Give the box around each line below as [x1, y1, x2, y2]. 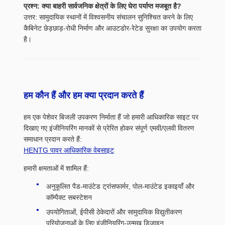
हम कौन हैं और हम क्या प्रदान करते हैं [24, 90, 144, 100]
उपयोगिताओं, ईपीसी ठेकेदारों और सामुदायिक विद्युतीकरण [46, 208, 182, 216]
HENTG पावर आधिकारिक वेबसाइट [24, 146, 114, 154]
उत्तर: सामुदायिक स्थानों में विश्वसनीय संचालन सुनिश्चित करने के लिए [24, 13, 193, 21]
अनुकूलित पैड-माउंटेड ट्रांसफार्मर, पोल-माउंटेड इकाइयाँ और [46, 182, 194, 190]
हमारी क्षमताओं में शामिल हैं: [24, 164, 89, 172]
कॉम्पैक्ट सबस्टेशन [46, 193, 92, 201]
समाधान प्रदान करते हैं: [24, 135, 82, 143]
